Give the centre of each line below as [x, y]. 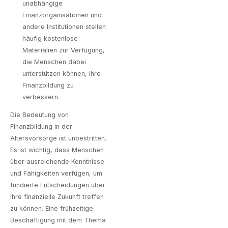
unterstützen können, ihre [62, 73]
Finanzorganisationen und [62, 15]
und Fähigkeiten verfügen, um [56, 174]
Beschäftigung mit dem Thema [58, 220]
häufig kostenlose [50, 38]
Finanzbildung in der [41, 127]
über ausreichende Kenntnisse [57, 162]
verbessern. [41, 97]
